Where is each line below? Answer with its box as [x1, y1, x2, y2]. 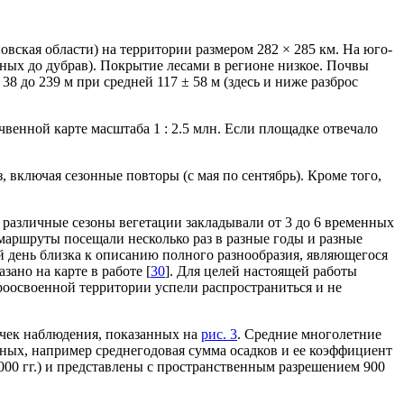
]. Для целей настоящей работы [165, 263, 357, 280]
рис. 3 [201, 326, 237, 343]
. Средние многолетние [237, 326, 381, 343]
